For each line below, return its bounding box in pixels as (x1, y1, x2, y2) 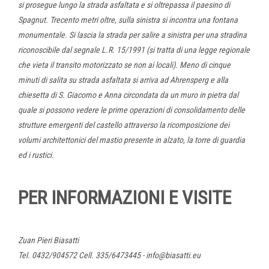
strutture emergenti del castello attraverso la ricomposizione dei (18, 119, 229, 130)
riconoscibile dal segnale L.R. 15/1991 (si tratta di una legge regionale (18, 44, 250, 55)
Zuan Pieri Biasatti (18, 235, 79, 245)
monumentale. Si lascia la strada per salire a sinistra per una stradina (18, 29, 247, 40)
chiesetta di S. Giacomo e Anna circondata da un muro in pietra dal (18, 89, 238, 100)
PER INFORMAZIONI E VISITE (18, 186, 231, 209)
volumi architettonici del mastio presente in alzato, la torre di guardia (18, 134, 245, 145)
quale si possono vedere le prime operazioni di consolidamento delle (18, 104, 245, 115)
